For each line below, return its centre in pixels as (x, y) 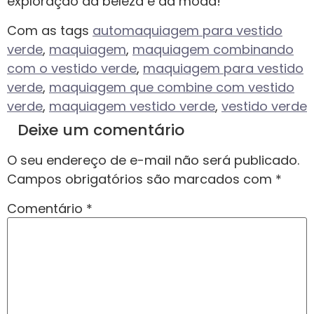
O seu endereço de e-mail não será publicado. (153, 160)
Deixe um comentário (101, 130)
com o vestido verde (72, 68)
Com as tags (50, 30)
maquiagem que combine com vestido (172, 87)
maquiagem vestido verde (132, 106)
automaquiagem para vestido (187, 30)
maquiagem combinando (213, 49)
